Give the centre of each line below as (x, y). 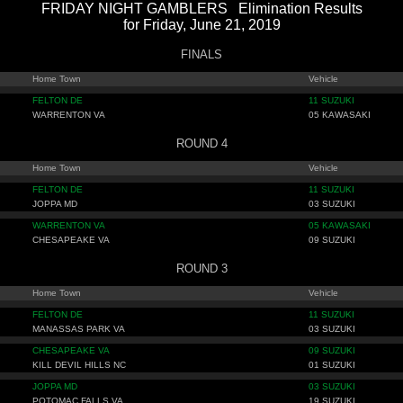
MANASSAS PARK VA (79, 329)
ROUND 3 (201, 269)
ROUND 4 (201, 143)
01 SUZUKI (332, 365)
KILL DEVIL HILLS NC (79, 365)
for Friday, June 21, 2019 (201, 25)
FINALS (201, 54)
